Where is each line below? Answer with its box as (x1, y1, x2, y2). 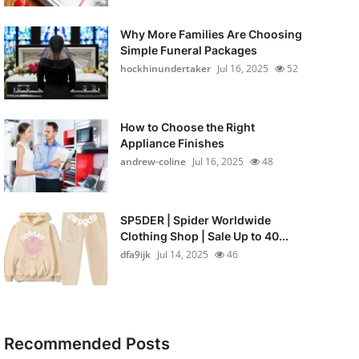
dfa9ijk (119, 248, 151, 261)
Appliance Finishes (119, 136, 224, 150)
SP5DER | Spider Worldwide (119, 213, 271, 227)
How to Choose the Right (119, 120, 255, 134)
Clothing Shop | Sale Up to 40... (119, 229, 288, 243)
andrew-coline (119, 155, 186, 168)
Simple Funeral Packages (119, 43, 257, 57)
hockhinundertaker (119, 62, 211, 75)
